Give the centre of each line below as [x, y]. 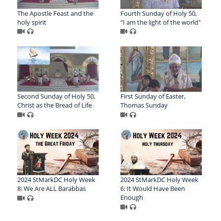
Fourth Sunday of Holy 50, [158, 13]
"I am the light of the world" [160, 22]
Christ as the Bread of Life [55, 105]
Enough [131, 198]
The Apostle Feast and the [55, 13]
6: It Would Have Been [152, 189]
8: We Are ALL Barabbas [52, 189]
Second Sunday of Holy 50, [56, 96]
